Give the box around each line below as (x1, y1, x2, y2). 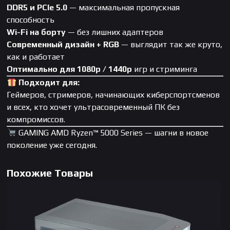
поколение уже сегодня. (7, 140, 98, 150)
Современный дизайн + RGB (7, 40, 120, 50)
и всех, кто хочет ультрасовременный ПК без (7, 102, 180, 112)
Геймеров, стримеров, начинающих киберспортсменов (7, 90, 220, 100)
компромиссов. (7, 114, 66, 125)
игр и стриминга (132, 64, 198, 74)
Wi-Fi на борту (7, 27, 66, 37)
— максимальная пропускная (67, 3, 180, 13)
